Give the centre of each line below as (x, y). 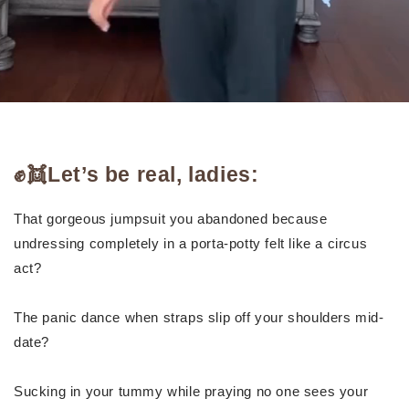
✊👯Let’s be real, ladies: (136, 174)
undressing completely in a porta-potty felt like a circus (191, 243)
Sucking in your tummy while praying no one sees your (191, 391)
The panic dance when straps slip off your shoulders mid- (199, 317)
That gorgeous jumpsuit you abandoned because (171, 218)
